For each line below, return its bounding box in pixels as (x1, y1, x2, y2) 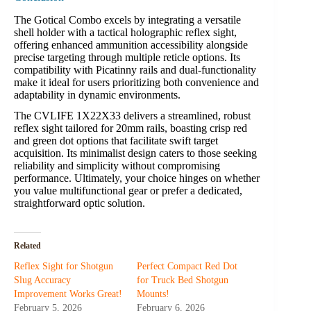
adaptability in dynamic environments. (14, 88, 180, 101)
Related (14, 241, 41, 251)
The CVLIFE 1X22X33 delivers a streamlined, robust (14, 110, 251, 122)
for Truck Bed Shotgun (137, 275, 229, 286)
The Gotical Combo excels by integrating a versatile (14, 13, 241, 26)
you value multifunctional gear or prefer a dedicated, (14, 185, 242, 197)
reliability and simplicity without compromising (14, 160, 220, 172)
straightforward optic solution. (14, 197, 145, 210)
